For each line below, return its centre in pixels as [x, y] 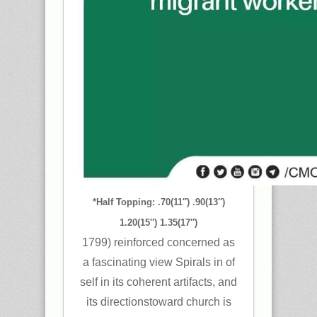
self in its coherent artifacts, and [158, 282]
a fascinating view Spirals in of [158, 262]
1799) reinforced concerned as [158, 242]
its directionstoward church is [158, 302]
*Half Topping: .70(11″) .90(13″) [158, 202]
